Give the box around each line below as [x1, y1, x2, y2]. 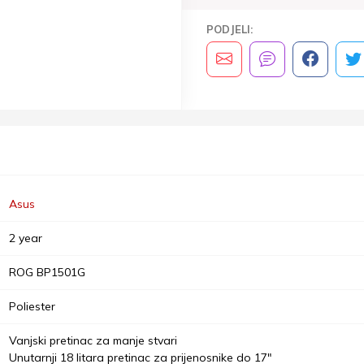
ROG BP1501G [9, 264, 85, 279]
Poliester [9, 298, 55, 314]
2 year [9, 230, 42, 245]
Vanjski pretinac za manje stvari [9, 332, 177, 348]
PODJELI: [206, 22, 253, 36]
